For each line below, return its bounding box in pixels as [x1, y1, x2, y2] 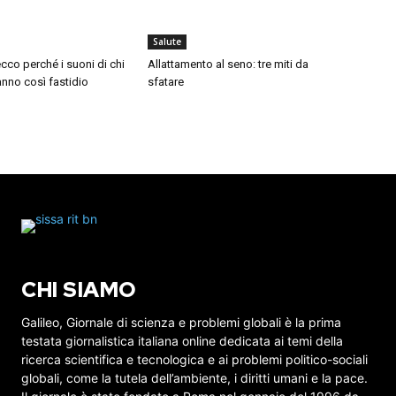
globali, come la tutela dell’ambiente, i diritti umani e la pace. [21, 370, 368, 386]
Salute [153, 35, 182, 49]
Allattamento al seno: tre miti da [148, 57, 309, 72]
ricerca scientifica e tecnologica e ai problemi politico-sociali [21, 352, 368, 368]
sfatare [148, 75, 185, 89]
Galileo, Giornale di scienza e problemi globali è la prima [21, 315, 341, 331]
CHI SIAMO [21, 276, 137, 304]
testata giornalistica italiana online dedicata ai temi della [21, 333, 343, 349]
